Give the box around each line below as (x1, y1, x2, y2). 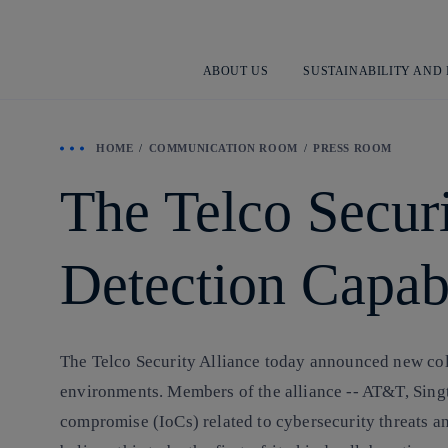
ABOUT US (202, 63, 269, 78)
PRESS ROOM (313, 142, 392, 154)
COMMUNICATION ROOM (148, 142, 298, 154)
